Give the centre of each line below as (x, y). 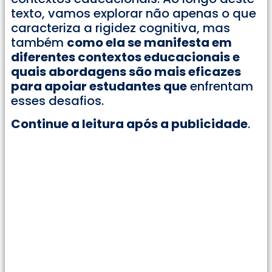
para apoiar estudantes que (99, 86)
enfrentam (220, 86)
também (39, 42)
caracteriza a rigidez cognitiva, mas (121, 28)
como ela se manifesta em (149, 42)
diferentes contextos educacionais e (125, 57)
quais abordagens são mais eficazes (126, 71)
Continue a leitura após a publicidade (129, 124)
